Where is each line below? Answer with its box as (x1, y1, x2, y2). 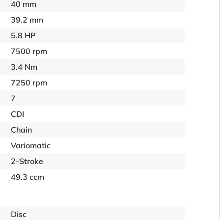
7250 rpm (11, 78, 48, 87)
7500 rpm (11, 46, 48, 56)
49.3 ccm (11, 172, 45, 182)
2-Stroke (11, 156, 44, 166)
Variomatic (11, 140, 51, 150)
